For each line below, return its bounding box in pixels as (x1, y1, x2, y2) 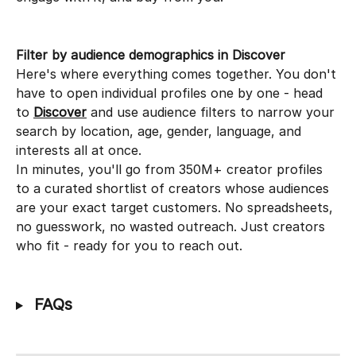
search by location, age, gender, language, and (16, 123, 305, 140)
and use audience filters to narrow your (87, 104, 339, 121)
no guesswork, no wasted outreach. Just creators (16, 219, 329, 235)
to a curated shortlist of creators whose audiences (16, 180, 333, 197)
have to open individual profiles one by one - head (16, 85, 327, 102)
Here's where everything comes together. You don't (16, 66, 340, 83)
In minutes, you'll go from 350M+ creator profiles (16, 161, 327, 178)
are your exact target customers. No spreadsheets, (16, 199, 337, 216)
